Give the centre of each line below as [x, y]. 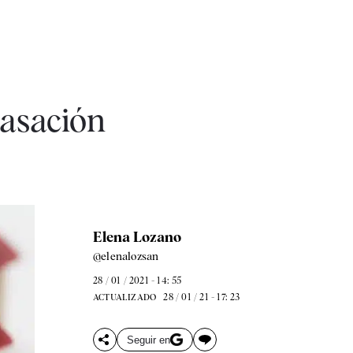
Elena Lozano [137, 237]
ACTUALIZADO [124, 297]
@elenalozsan [126, 256]
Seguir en [148, 340]
